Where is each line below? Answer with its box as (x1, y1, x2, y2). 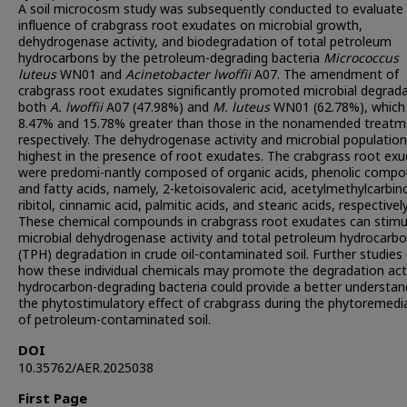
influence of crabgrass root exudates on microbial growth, (18, 16, 362, 36)
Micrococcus (323, 49, 399, 69)
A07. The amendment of (251, 65, 399, 85)
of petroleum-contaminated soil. (18, 311, 211, 331)
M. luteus (213, 98, 270, 118)
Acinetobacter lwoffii (125, 65, 251, 85)
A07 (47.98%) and (103, 98, 213, 118)
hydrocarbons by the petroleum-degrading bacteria (18, 49, 323, 69)
